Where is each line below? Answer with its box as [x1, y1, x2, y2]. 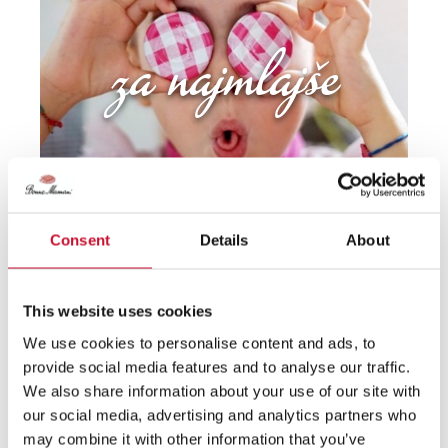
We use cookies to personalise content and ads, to [23, 334, 376, 351]
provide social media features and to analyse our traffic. [23, 358, 411, 375]
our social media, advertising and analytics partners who [23, 406, 416, 423]
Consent [50, 231, 110, 249]
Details [199, 231, 249, 249]
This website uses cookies [23, 302, 213, 320]
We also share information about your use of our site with [23, 382, 421, 399]
